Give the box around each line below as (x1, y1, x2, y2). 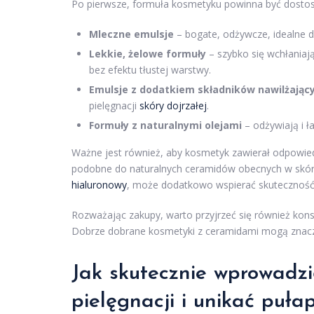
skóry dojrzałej (139, 99, 207, 113)
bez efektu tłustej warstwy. (89, 63, 211, 77)
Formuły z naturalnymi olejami (89, 118, 242, 132)
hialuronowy (71, 178, 127, 192)
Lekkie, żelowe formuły (89, 47, 206, 61)
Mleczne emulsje (89, 27, 174, 41)
